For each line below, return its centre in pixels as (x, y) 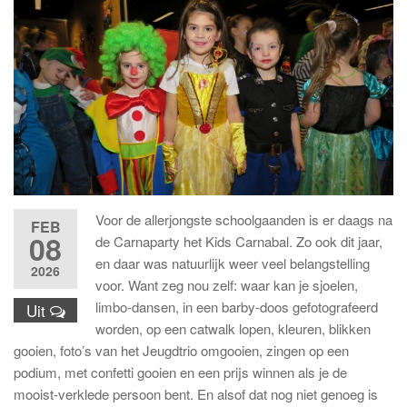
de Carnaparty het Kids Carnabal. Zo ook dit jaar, (239, 242)
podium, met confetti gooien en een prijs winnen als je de (180, 372)
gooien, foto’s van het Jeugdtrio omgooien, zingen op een (181, 351)
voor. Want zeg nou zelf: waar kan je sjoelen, (227, 285)
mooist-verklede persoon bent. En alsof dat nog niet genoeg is (196, 394)
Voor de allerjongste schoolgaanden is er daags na (244, 220)
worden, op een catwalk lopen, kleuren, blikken (233, 329)
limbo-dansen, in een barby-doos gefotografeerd (237, 307)
